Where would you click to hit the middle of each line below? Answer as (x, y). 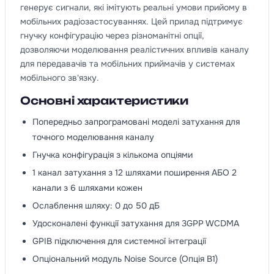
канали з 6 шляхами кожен (87, 188)
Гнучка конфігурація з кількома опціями (113, 155)
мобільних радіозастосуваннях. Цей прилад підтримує (131, 21)
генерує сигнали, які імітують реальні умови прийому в (134, 7)
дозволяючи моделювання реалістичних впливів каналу (135, 49)
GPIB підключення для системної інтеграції (119, 241)
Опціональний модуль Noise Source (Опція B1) (125, 259)
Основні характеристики (105, 101)
